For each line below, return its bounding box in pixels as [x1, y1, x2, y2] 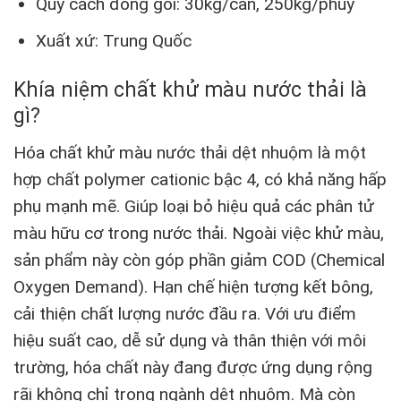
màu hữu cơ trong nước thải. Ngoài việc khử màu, [13, 222, 384, 243]
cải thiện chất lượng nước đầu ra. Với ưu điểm [13, 303, 356, 324]
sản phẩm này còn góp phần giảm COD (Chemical [13, 249, 385, 270]
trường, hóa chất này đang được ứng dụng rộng [13, 356, 372, 378]
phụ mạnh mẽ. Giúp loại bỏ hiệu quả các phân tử [13, 195, 374, 217]
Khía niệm [13, 78, 114, 102]
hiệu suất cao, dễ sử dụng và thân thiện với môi [13, 329, 366, 351]
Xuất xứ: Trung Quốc [35, 30, 192, 52]
